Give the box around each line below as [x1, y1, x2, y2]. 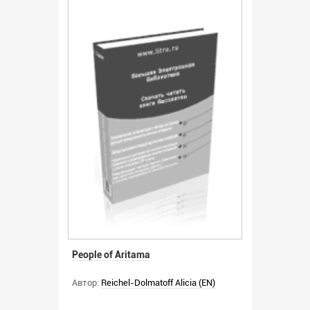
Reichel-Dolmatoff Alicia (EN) [101, 277, 215, 288]
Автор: [72, 277, 99, 288]
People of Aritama [72, 248, 150, 260]
